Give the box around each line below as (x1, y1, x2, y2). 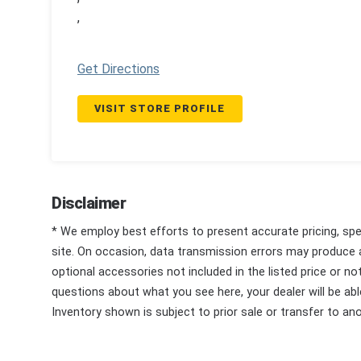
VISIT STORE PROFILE (94, 102, 226, 115)
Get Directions (77, 60, 160, 77)
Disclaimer (52, 193, 126, 214)
